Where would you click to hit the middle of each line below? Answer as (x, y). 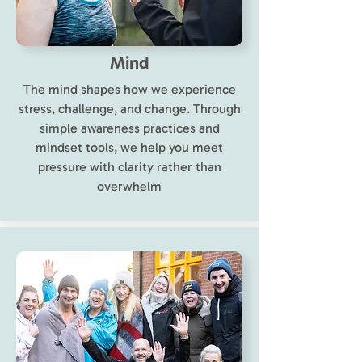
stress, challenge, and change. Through (129, 109)
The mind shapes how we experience (129, 89)
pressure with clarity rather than (129, 167)
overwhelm (129, 186)
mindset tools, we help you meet (129, 147)
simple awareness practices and (129, 128)
